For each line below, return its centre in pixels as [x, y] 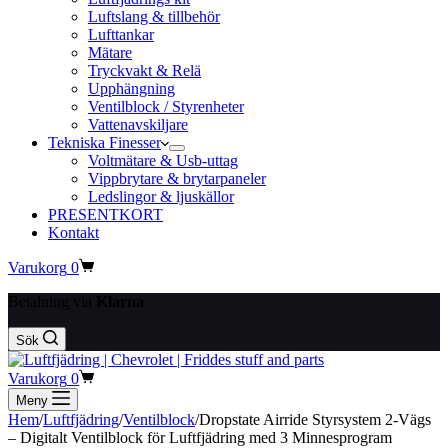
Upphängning [131, 88]
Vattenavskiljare [138, 124]
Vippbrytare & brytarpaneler [177, 178]
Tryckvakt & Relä [144, 70]
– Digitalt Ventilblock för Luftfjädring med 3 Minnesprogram [200, 437]
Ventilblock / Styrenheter [166, 106]
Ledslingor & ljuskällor [161, 196]
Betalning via [52, 301]
